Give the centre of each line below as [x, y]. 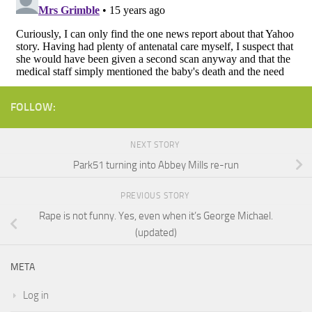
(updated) [156, 233]
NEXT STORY [156, 145]
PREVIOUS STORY [156, 195]
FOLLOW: [33, 107]
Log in [36, 296]
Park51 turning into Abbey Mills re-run [156, 165]
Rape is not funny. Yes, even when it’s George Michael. [156, 216]
